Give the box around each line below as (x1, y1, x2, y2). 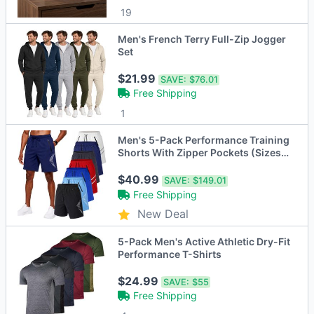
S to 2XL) (118, 159, 162, 172)
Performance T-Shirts (118, 247, 222, 260)
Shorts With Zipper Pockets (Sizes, (118, 146, 285, 159)
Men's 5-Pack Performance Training (118, 134, 290, 146)
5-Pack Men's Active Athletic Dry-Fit (118, 235, 291, 247)
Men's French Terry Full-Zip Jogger (118, 32, 287, 45)
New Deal (137, 207, 189, 221)
